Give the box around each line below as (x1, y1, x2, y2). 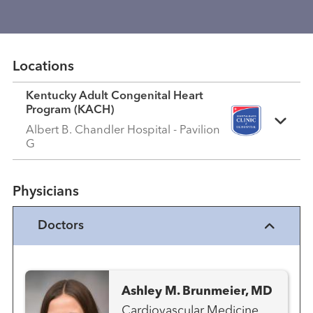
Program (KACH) (26, 104, 115, 117)
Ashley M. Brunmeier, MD (122, 286, 273, 298)
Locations (12, 59, 74, 74)
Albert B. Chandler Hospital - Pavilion (26, 124, 221, 137)
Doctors (38, 219, 85, 233)
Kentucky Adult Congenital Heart (26, 90, 204, 103)
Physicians (12, 185, 79, 200)
